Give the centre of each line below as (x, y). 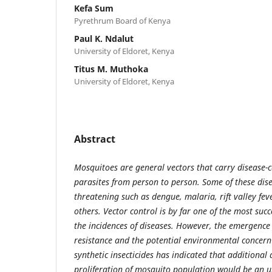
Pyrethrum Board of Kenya (122, 20)
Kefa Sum (94, 8)
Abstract (95, 139)
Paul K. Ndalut (104, 38)
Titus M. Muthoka (111, 69)
